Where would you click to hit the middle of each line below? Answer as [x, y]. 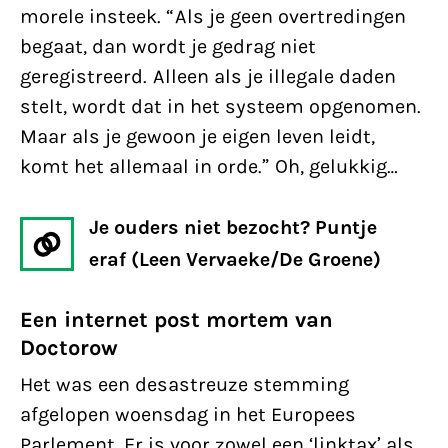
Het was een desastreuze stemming [184, 384]
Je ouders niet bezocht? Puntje [233, 227]
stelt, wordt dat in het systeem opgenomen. [220, 106]
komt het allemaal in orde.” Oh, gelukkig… [209, 166]
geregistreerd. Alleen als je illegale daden [208, 76]
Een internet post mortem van [176, 320]
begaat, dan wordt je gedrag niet [168, 46]
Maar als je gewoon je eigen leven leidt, [197, 136]
